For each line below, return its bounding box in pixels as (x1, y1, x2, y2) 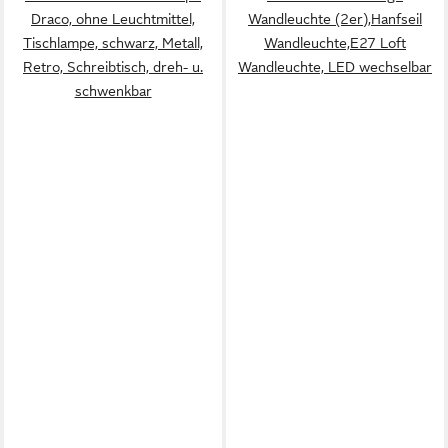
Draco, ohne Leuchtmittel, (31, 11, 195, 27)
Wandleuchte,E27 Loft (264, 35, 406, 51)
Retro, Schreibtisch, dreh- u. (23, 59, 203, 75)
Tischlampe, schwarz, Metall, (23, 35, 203, 51)
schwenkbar (74, 83, 152, 99)
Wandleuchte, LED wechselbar (238, 59, 432, 75)
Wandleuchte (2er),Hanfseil (248, 11, 422, 27)
